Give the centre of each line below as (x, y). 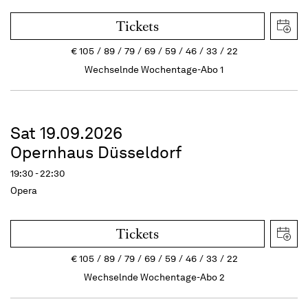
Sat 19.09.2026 (66, 133)
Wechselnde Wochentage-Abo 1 (154, 69)
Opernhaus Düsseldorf (96, 152)
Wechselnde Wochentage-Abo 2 (154, 277)
